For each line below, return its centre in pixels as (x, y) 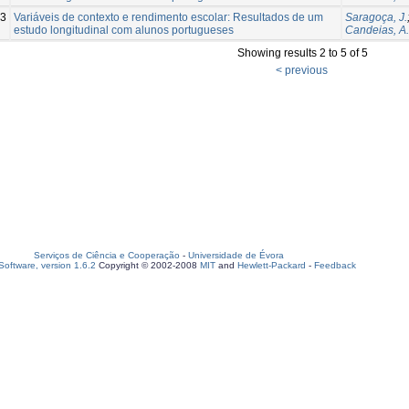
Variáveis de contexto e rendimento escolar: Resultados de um (168, 17)
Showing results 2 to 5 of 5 (303, 52)
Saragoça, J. (376, 17)
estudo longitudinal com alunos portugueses (124, 30)
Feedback (335, 265)
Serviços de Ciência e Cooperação (107, 255)
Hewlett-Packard (272, 265)
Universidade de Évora (236, 255)
